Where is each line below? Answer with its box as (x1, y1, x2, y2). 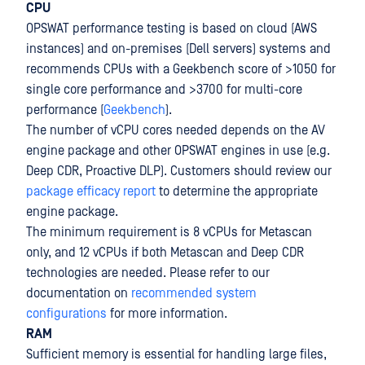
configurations (26, 306, 107, 321)
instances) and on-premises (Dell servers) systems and (26, 42, 331, 56)
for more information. (107, 306, 227, 321)
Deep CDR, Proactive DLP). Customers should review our (26, 164, 332, 178)
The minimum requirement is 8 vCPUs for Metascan (26, 225, 312, 240)
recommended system (131, 286, 257, 301)
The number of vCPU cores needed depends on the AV (26, 123, 325, 138)
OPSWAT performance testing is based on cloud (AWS (26, 21, 317, 36)
